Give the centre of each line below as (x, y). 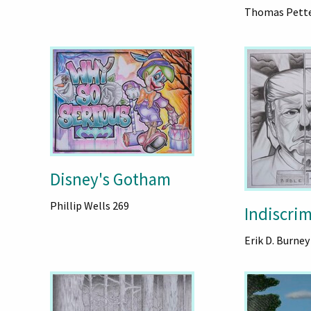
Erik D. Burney (277, 240)
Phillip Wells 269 (89, 205)
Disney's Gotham (110, 179)
